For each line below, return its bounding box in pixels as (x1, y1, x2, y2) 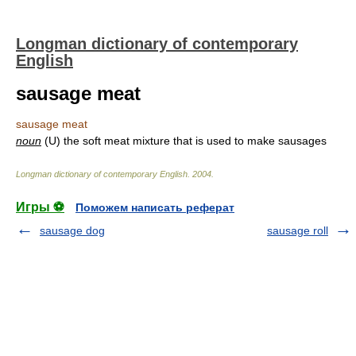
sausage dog (40, 224, 105, 237)
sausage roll (267, 224, 328, 237)
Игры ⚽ (16, 200, 64, 214)
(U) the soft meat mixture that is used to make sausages (41, 134, 327, 147)
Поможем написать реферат (75, 201, 234, 214)
